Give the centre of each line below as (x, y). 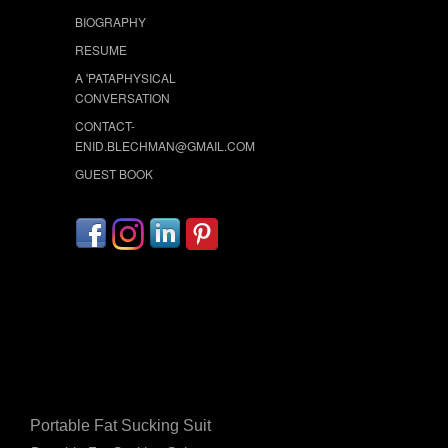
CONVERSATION (122, 97)
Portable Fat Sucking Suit (120, 425)
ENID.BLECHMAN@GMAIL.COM (165, 145)
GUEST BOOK (114, 173)
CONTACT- (105, 125)
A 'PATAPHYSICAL (125, 77)
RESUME (101, 49)
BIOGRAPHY (110, 21)
